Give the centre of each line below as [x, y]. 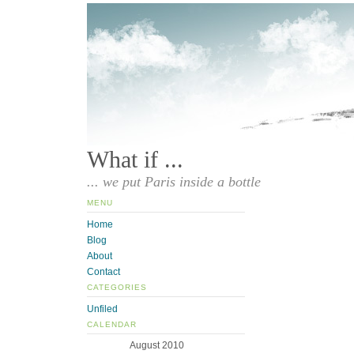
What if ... [135, 160]
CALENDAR [112, 324]
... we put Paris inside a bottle [174, 182]
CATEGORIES [117, 287]
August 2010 [156, 346]
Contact [104, 271]
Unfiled [102, 309]
